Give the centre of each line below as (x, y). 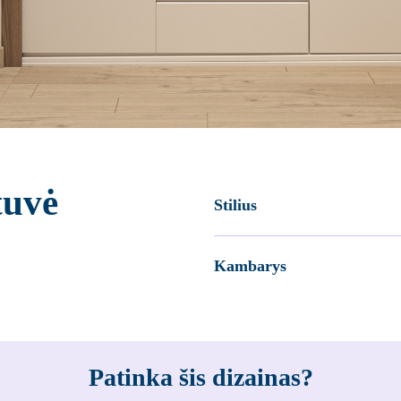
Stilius (235, 205)
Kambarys (250, 265)
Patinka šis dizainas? (200, 377)
